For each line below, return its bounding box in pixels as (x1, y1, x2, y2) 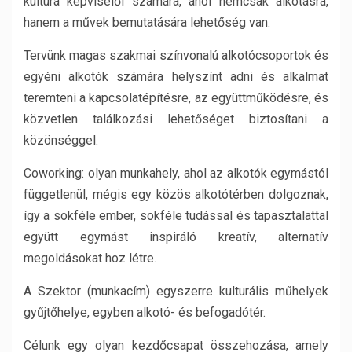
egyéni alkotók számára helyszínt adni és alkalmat (24, 69, 328, 84)
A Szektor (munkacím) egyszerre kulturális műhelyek (24, 284, 328, 299)
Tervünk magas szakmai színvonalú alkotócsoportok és (24, 48, 328, 63)
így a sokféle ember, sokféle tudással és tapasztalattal (24, 208, 328, 223)
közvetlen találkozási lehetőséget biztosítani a (24, 112, 328, 126)
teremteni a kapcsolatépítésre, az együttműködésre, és (24, 90, 328, 105)
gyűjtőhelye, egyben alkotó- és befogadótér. (24, 305, 266, 320)
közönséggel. (24, 133, 98, 148)
